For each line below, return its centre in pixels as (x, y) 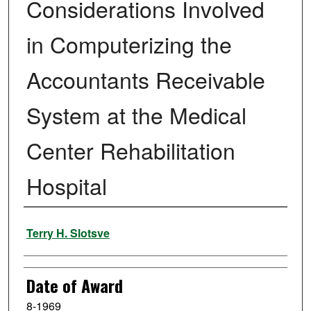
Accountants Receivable (145, 79)
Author (43, 226)
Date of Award (74, 286)
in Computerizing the (129, 44)
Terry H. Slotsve (68, 233)
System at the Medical (136, 115)
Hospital (66, 186)
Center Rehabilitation (131, 150)
